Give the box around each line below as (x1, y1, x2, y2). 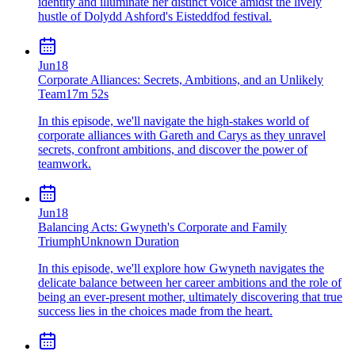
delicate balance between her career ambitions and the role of (38, 275, 342, 289)
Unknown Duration (81, 234, 179, 248)
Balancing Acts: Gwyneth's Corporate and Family (38, 219, 287, 234)
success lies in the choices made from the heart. (38, 303, 273, 318)
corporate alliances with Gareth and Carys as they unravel (38, 128, 326, 142)
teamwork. (38, 156, 91, 170)
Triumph (38, 234, 81, 248)
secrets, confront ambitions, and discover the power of (38, 142, 307, 156)
